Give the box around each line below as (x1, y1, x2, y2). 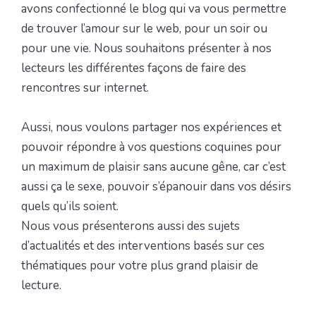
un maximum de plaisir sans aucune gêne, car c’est (21, 158, 286, 175)
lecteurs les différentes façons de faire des (21, 59, 246, 76)
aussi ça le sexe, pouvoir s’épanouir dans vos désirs (21, 178, 291, 195)
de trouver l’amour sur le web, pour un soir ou (21, 20, 267, 37)
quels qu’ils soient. (21, 197, 119, 214)
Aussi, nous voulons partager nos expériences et (21, 119, 281, 135)
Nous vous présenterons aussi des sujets (21, 217, 240, 234)
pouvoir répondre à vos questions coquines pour (21, 138, 281, 155)
